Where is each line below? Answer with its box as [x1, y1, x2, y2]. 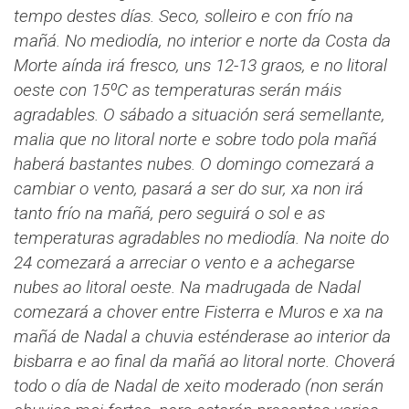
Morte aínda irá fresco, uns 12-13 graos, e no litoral [14, 54, 387, 76]
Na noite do [304, 226, 389, 248]
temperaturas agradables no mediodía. [14, 226, 304, 248]
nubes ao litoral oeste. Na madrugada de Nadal [14, 276, 361, 298]
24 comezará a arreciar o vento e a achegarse [14, 251, 355, 273]
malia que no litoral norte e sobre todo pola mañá [14, 128, 377, 150]
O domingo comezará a [200, 152, 374, 174]
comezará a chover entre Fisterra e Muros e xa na [14, 300, 383, 322]
